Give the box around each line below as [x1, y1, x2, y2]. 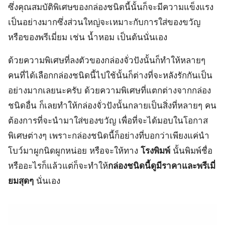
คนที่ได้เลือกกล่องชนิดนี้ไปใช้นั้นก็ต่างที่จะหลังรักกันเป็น [8, 70, 212, 80]
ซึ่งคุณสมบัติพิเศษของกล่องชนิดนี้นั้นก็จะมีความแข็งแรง [8, 2, 213, 12]
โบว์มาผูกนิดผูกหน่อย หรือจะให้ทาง [8, 146, 141, 156]
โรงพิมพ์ [141, 146, 170, 156]
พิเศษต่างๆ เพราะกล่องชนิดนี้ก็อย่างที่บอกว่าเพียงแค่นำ [8, 131, 209, 141]
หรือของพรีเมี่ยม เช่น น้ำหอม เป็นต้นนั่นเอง [8, 32, 167, 42]
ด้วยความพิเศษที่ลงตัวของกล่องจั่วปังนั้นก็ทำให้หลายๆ [8, 55, 205, 65]
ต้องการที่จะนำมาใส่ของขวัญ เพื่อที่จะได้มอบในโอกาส [8, 116, 208, 126]
